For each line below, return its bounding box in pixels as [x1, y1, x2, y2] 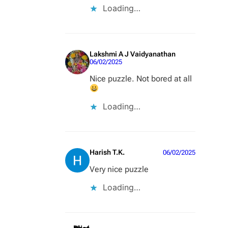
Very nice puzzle [90, 164, 149, 175]
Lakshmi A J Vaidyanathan [90, 50, 176, 59]
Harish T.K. [90, 148, 125, 157]
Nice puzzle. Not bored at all [90, 74, 192, 84]
